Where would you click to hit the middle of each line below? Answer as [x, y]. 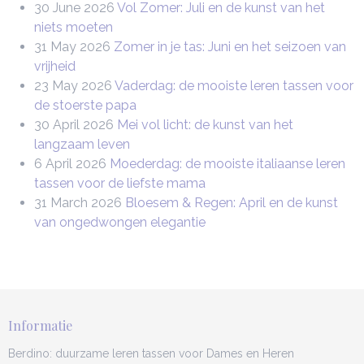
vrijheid [55, 66]
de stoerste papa [85, 105]
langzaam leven [82, 144]
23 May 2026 [73, 86]
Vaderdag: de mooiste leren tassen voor [234, 86]
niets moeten [74, 27]
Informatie [40, 325]
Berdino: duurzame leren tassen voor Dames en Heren [151, 353]
